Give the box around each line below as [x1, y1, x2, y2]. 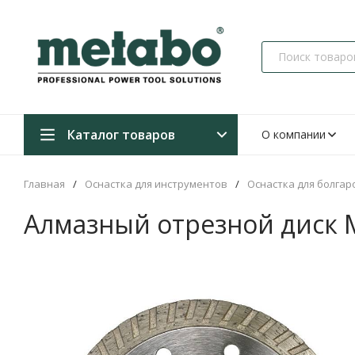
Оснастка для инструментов [85, 176, 227, 191]
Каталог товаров [67, 125, 175, 143]
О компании [261, 126, 326, 142]
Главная [24, 176, 65, 191]
